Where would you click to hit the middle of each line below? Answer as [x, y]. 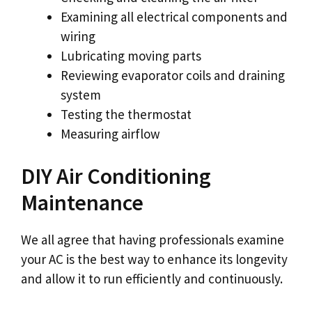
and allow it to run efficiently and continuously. [152, 279]
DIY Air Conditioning [116, 177]
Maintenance [82, 203]
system [81, 94]
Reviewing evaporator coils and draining [173, 75]
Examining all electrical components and [174, 16]
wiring [78, 36]
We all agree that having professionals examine [153, 240]
